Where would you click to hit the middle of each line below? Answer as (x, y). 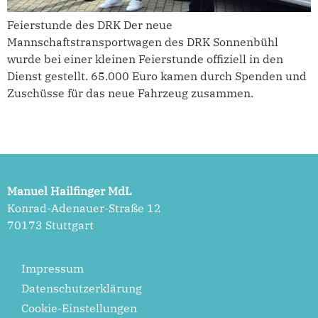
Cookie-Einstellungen (79, 308)
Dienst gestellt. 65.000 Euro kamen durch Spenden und (157, 76)
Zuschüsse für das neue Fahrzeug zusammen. (130, 93)
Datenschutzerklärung (82, 288)
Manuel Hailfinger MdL (70, 191)
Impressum (53, 268)
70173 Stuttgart (50, 225)
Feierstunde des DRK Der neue (90, 25)
